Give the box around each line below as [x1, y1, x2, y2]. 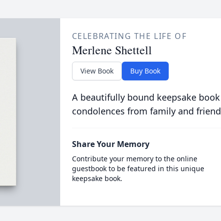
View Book [80, 66, 113, 75]
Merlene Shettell [72, 42, 152, 58]
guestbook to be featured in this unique [72, 164, 204, 173]
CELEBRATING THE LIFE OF [72, 31, 187, 41]
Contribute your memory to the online [72, 154, 197, 163]
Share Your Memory [72, 139, 149, 149]
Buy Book [130, 66, 160, 75]
